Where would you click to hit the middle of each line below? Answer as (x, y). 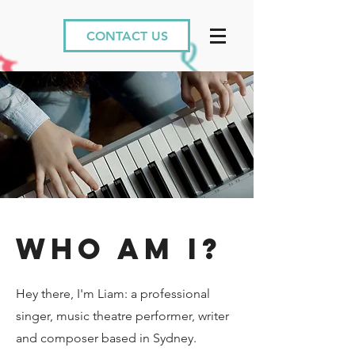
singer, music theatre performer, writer (122, 316)
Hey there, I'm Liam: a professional (113, 294)
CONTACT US (127, 36)
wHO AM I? (119, 249)
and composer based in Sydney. (106, 338)
